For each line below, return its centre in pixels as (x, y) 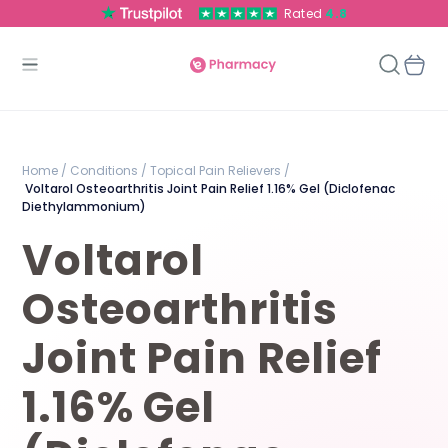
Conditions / (107, 170)
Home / (45, 170)
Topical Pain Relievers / (219, 170)
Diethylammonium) (84, 206)
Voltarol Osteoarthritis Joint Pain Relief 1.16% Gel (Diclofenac (209, 188)
